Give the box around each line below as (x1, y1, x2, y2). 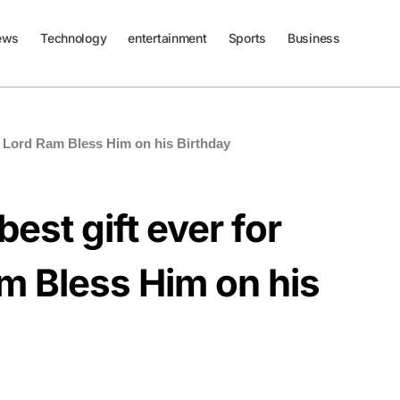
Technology (40, 30, 107, 46)
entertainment (128, 30, 207, 46)
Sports (228, 30, 266, 46)
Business (287, 30, 340, 46)
